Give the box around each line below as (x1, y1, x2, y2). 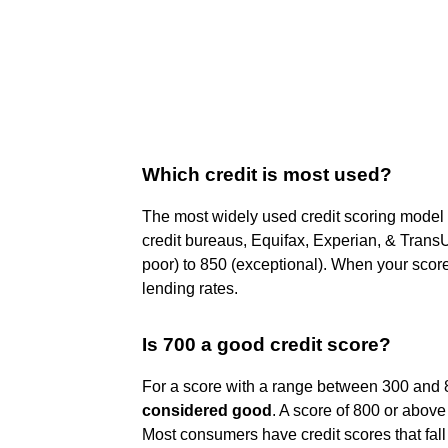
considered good (142, 401, 272, 419)
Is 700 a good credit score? (142, 333, 391, 355)
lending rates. (142, 279, 238, 297)
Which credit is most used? (142, 163, 392, 185)
